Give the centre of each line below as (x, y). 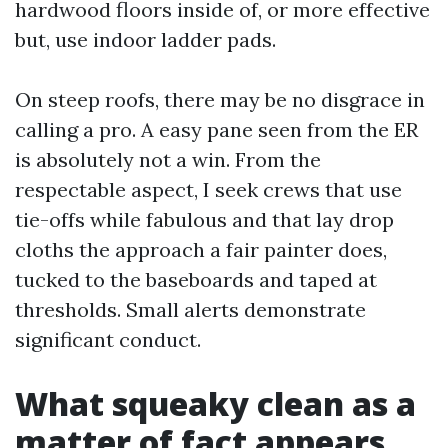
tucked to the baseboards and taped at (196, 279)
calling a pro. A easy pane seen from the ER (216, 129)
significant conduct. (108, 339)
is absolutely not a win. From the (168, 159)
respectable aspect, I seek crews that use (208, 189)
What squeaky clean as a (215, 403)
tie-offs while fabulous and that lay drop (204, 219)
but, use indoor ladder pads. (145, 39)
